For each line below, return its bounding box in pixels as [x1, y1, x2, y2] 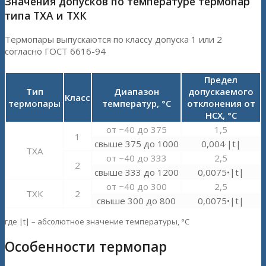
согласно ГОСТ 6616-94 [5, 45, 106, 57]
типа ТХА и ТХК [5, 8, 87, 23]
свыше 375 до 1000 [94, 137, 179, 150]
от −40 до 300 [106, 180, 167, 192]
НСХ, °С [205, 109, 237, 121]
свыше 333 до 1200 [94, 166, 179, 178]
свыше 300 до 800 [97, 194, 176, 207]
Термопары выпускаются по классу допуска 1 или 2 [5, 33, 222, 45]
